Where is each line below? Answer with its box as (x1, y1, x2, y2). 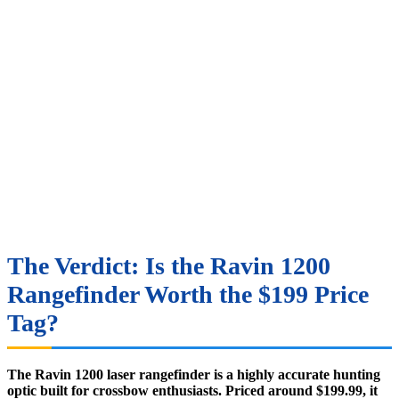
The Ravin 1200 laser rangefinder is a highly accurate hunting (7, 366, 380, 382)
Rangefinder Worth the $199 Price (7, 280, 369, 308)
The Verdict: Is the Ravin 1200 (7, 251, 330, 280)
